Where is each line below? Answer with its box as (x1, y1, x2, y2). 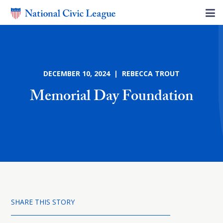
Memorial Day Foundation (30, 85, 193, 111)
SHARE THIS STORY (11, 197, 75, 207)
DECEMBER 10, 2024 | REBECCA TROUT (43, 69, 180, 78)
